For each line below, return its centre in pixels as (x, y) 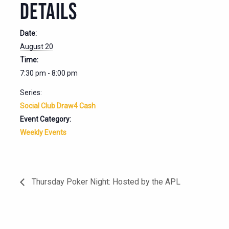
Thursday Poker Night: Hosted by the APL (105, 182)
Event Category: (45, 119)
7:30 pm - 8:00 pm (49, 73)
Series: (31, 92)
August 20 (37, 46)
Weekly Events (43, 132)
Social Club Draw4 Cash (58, 106)
